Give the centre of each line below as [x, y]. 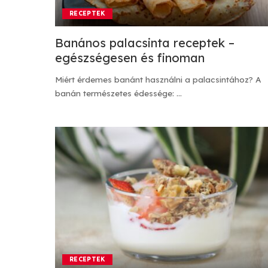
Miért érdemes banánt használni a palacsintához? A [158, 80]
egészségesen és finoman [130, 58]
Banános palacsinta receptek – [145, 43]
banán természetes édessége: [116, 93]
